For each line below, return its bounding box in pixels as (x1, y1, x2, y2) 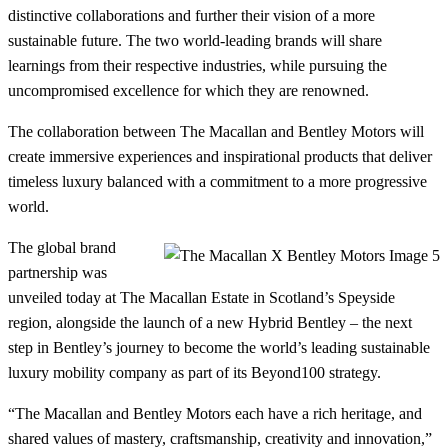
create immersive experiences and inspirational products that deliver (8, 148, 432, 166)
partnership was (8, 264, 107, 282)
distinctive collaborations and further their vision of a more (8, 7, 375, 25)
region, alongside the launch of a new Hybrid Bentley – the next (8, 314, 412, 332)
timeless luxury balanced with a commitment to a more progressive (8, 173, 427, 191)
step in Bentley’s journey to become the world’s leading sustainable (8, 339, 430, 357)
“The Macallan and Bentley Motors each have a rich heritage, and (8, 405, 422, 423)
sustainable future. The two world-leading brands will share (8, 32, 382, 50)
